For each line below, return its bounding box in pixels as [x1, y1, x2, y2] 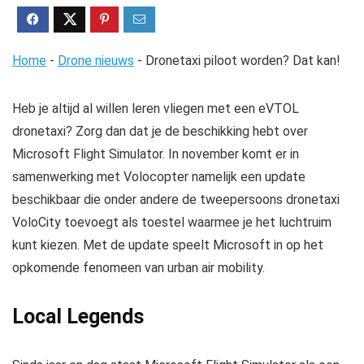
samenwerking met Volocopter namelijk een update [12, 169, 305, 184]
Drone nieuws [58, 53, 134, 68]
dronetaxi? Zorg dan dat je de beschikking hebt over [12, 123, 308, 139]
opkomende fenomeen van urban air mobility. [12, 260, 265, 275]
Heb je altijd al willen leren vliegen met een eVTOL [12, 101, 299, 116]
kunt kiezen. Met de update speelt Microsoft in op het [12, 237, 323, 253]
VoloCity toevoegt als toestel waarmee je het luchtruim [12, 214, 331, 230]
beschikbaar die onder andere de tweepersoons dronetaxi [12, 192, 340, 207]
